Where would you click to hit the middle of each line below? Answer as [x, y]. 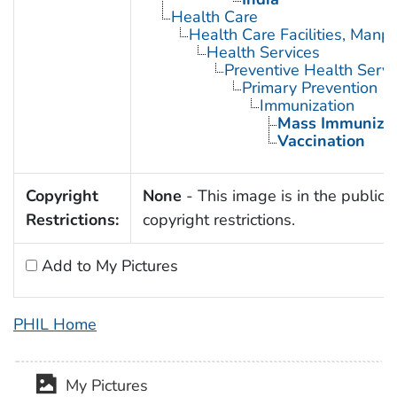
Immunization [307, 105]
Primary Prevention [309, 87]
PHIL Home [55, 324]
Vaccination [321, 140]
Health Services [263, 52]
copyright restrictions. [218, 219]
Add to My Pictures [107, 265]
